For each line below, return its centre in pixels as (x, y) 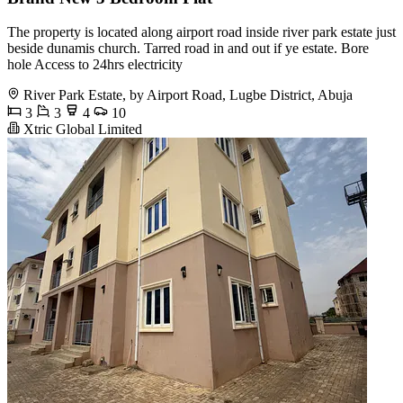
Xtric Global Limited (81, 130)
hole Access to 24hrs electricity (95, 65)
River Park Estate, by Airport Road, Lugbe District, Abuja (188, 95)
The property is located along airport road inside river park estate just (201, 32)
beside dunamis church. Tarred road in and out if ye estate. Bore (188, 49)
